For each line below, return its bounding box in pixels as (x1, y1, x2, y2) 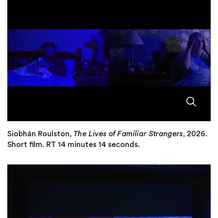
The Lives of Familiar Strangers (73, 130, 183, 138)
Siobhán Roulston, (7, 130, 73, 138)
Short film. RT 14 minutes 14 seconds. (7, 141, 140, 149)
